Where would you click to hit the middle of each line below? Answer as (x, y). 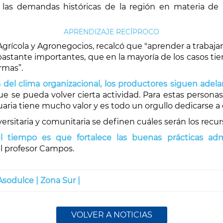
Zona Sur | (60, 180)
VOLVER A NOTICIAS (111, 215)
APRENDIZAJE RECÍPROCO (111, 32)
